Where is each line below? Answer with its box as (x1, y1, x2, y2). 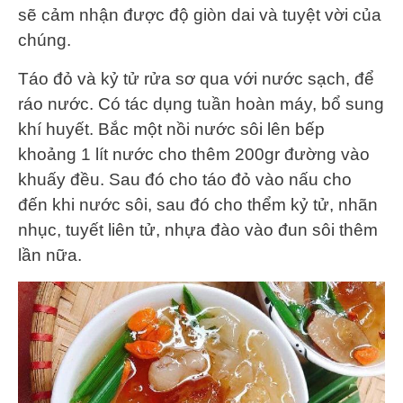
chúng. (18, 30, 80, 49)
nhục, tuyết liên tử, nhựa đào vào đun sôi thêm (18, 219, 378, 239)
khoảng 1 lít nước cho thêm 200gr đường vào (18, 144, 370, 164)
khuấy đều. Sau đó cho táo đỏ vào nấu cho (18, 169, 352, 189)
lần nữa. (18, 245, 82, 264)
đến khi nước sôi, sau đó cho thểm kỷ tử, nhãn (18, 194, 378, 214)
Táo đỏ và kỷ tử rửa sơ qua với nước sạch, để (18, 68, 374, 88)
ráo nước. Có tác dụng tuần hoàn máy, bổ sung (18, 94, 384, 113)
